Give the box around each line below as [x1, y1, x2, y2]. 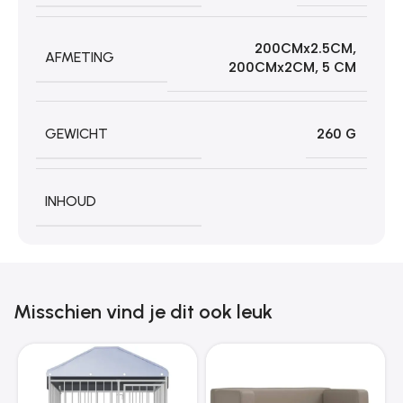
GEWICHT [45, 124, 108, 142]
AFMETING [45, 49, 114, 67]
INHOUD [45, 192, 96, 210]
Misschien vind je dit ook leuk [13, 299, 273, 324]
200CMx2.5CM [255, 40, 353, 57]
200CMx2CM [228, 58, 315, 76]
